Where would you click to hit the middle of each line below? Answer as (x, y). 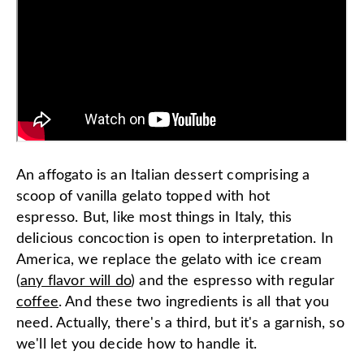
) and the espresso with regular (233, 281)
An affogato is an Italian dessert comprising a (163, 175)
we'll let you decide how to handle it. (137, 344)
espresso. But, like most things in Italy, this (154, 217)
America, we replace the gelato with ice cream (169, 260)
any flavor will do (76, 281)
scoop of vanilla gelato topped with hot (143, 196)
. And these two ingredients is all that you (193, 302)
